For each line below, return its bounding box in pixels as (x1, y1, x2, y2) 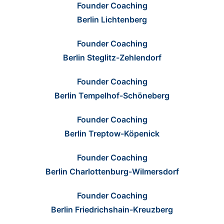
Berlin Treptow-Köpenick (64, 128, 159, 138)
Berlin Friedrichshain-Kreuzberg (51, 204, 173, 214)
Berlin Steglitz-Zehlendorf (62, 52, 161, 62)
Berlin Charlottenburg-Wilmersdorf (45, 166, 179, 176)
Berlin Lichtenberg (77, 14, 147, 24)
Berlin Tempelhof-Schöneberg (54, 90, 169, 100)
